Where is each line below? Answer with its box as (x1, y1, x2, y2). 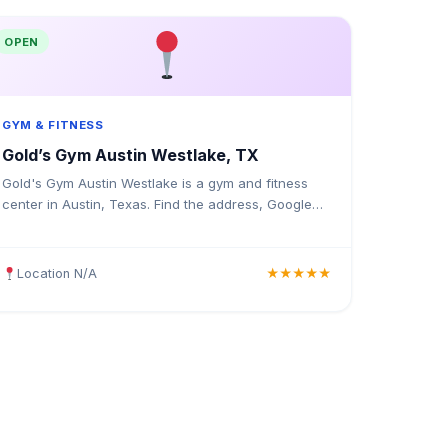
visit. (2, 238, 29, 255)
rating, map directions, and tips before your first (2, 217, 303, 234)
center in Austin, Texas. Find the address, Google (2, 196, 312, 213)
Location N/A (16, 265, 97, 281)
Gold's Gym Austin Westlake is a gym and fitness (2, 175, 308, 192)
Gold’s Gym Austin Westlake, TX (2, 144, 259, 165)
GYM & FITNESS (2, 118, 104, 133)
